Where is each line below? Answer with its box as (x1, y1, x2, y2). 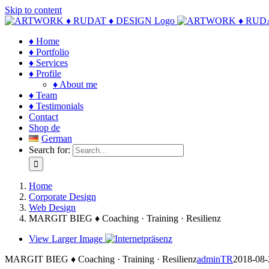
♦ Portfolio (29, 47, 69, 57)
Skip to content (5, 5, 62, 15)
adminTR (197, 254, 233, 264)
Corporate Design (29, 192, 96, 202)
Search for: (29, 145, 70, 155)
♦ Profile (29, 68, 61, 79)
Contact (29, 112, 58, 122)
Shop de (29, 122, 60, 133)
